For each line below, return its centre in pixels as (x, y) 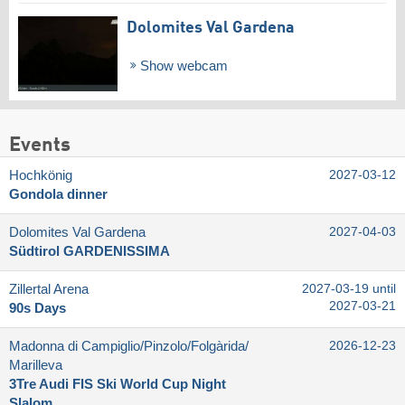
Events (40, 146)
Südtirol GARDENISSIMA (89, 252)
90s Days (38, 309)
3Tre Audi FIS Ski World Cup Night (118, 385)
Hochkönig (41, 176)
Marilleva (36, 366)
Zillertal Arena (49, 290)
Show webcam (182, 66)
